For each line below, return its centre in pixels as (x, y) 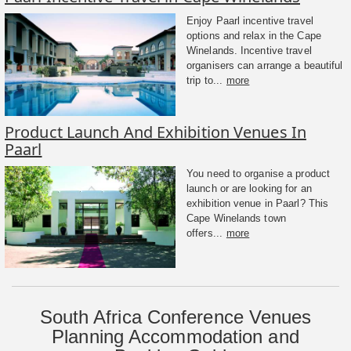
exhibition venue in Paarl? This (258, 203)
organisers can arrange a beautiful (265, 65)
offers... (204, 233)
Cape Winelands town (236, 218)
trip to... (204, 80)
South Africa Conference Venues (175, 317)
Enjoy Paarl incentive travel (250, 20)
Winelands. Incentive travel (249, 50)
